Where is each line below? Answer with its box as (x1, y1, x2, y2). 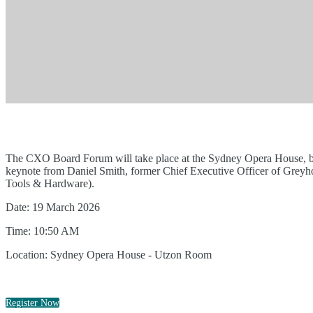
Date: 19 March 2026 (6, 201, 100, 213)
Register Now (6, 298, 59, 308)
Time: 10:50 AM (6, 225, 79, 237)
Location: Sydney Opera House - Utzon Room (6, 249, 212, 261)
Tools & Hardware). (6, 177, 94, 189)
